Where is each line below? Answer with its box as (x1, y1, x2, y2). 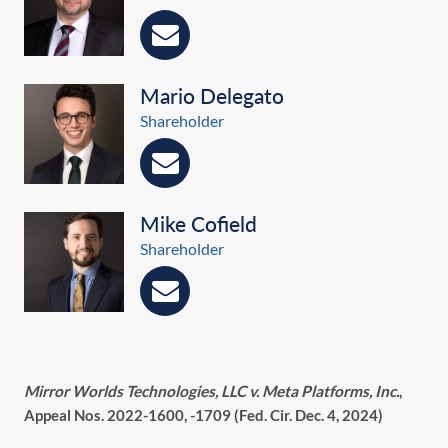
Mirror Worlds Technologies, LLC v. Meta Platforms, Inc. (24, 382, 399, 401)
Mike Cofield (140, 212, 257, 236)
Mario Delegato (140, 84, 284, 108)
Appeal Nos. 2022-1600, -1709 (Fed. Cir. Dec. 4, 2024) (24, 406, 383, 425)
